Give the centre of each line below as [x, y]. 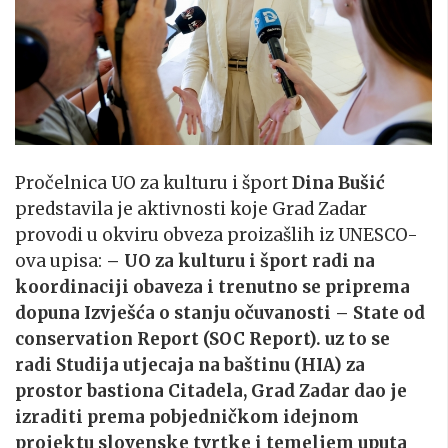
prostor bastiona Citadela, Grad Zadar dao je [211, 390]
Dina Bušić [336, 182]
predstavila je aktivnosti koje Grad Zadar [191, 208]
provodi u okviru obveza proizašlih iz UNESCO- [216, 234]
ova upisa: [58, 260]
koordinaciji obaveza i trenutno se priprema [212, 286]
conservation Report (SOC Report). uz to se [202, 338]
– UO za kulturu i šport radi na [238, 260]
